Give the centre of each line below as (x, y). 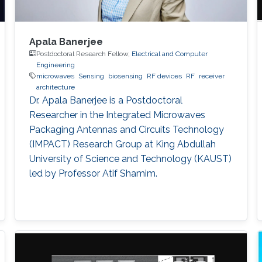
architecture (55, 87)
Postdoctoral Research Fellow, (84, 54)
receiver (211, 76)
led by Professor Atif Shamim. (93, 173)
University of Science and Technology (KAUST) (130, 158)
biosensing (125, 76)
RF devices (164, 76)
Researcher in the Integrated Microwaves (117, 115)
